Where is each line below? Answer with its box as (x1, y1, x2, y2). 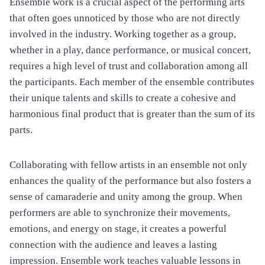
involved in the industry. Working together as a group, (9, 28, 236, 40)
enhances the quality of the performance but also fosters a (9, 175, 251, 187)
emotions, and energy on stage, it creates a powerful (9, 223, 227, 235)
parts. (9, 124, 33, 136)
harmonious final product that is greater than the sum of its (9, 108, 255, 120)
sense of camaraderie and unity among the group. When (9, 191, 243, 203)
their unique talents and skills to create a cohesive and (9, 92, 236, 104)
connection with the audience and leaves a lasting (9, 239, 217, 251)
